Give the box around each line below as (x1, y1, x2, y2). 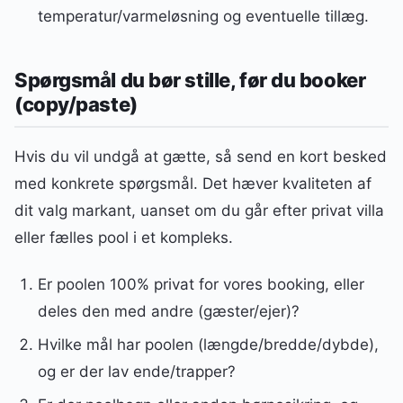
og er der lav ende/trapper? (37, 362, 236, 381)
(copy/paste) (14, 92, 138, 116)
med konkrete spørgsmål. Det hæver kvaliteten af (14, 174, 372, 193)
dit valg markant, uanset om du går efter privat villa (14, 201, 384, 219)
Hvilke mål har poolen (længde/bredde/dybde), (37, 335, 379, 354)
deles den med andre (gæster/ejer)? (37, 302, 300, 321)
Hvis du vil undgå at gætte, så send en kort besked (14, 147, 387, 166)
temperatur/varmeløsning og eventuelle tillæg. (37, 7, 369, 26)
